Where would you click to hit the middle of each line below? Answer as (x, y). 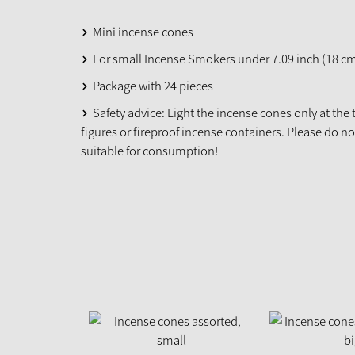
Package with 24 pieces (153, 86)
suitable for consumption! (149, 151)
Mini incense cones (143, 32)
